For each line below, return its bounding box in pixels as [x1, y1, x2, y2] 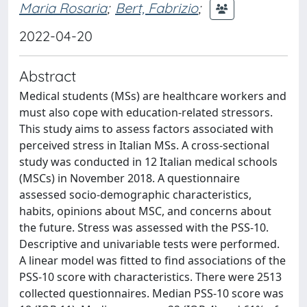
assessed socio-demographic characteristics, [19, 187, 251, 202]
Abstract [19, 66, 76, 85]
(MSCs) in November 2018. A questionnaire [19, 171, 240, 186]
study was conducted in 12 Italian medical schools [19, 154, 278, 169]
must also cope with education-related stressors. [19, 105, 273, 120]
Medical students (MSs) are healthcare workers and [19, 88, 286, 103]
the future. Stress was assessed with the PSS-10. [19, 220, 269, 235]
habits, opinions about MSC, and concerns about [19, 204, 271, 219]
